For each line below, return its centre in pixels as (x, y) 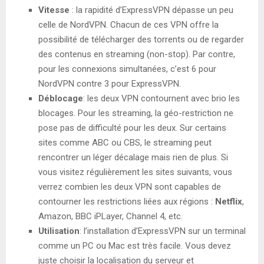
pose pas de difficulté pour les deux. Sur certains (132, 128)
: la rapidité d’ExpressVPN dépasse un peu (153, 10)
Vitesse (55, 10)
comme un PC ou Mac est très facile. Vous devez (135, 245)
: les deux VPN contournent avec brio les (161, 98)
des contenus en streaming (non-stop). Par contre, (137, 54)
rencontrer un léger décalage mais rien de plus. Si (133, 157)
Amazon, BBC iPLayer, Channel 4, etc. (110, 216)
